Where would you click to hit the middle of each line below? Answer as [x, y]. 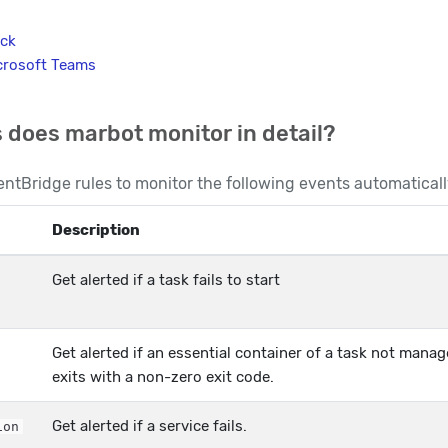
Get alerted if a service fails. [149, 425]
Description [96, 229]
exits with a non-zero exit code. [163, 376]
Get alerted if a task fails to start [166, 279]
